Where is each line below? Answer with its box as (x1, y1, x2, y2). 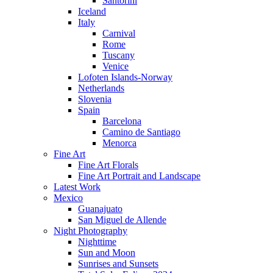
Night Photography (54, 225, 127, 236)
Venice (102, 60, 129, 71)
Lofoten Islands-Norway (78, 71, 172, 82)
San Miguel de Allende (78, 214, 166, 225)
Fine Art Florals (78, 159, 138, 170)
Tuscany (102, 49, 135, 60)
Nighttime (78, 236, 116, 247)
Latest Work (54, 181, 101, 192)
